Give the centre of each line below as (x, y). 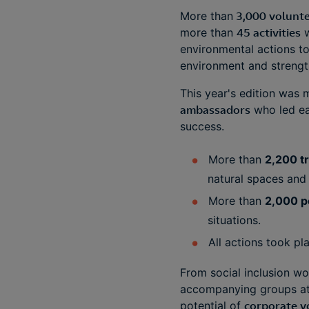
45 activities (269, 32)
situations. (234, 220)
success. (202, 126)
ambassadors (215, 110)
